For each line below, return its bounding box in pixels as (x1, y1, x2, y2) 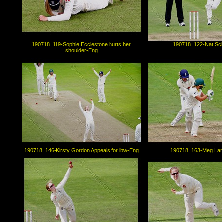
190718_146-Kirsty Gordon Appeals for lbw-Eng (24, 147, 139, 154)
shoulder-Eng (65, 47, 98, 54)
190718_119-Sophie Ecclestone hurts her (32, 41, 131, 48)
